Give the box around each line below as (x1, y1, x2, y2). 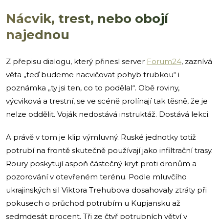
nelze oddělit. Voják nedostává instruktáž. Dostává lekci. (6, 109, 210, 119)
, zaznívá (181, 56, 212, 66)
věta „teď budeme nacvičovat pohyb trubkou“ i (6, 69, 179, 79)
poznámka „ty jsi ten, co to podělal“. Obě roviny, (6, 83, 179, 92)
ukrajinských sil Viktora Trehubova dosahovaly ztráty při (6, 185, 207, 195)
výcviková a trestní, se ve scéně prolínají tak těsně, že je (6, 96, 208, 106)
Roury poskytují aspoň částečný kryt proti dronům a (6, 158, 197, 168)
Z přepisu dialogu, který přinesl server (6, 56, 147, 66)
